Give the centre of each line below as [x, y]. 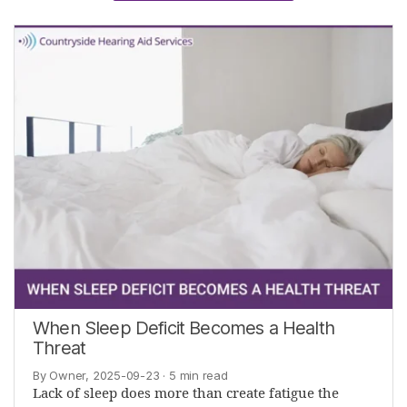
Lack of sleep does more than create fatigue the [186, 394]
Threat [60, 348]
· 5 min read [194, 376]
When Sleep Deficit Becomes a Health [184, 328]
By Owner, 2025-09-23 [96, 376]
